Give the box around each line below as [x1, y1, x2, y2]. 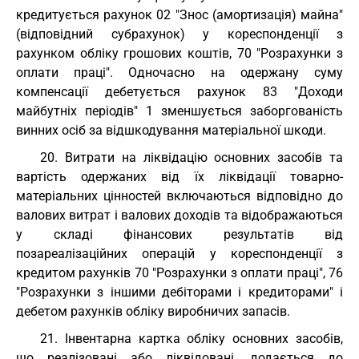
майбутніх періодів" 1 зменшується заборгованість [16, 103, 343, 119]
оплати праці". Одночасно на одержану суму [16, 65, 343, 80]
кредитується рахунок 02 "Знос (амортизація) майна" [16, 7, 343, 22]
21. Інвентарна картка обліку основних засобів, [40, 331, 343, 346]
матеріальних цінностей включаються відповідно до [16, 188, 343, 204]
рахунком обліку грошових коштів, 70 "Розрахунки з [16, 46, 343, 61]
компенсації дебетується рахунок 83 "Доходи [16, 84, 343, 99]
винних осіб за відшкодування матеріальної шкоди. [16, 123, 326, 138]
